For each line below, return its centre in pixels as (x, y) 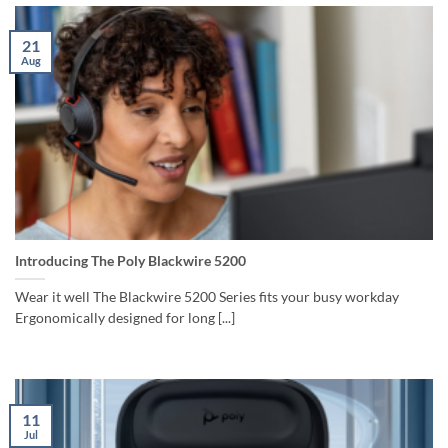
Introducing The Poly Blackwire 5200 (130, 260)
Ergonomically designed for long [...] (125, 317)
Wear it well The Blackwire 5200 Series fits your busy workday (207, 296)
